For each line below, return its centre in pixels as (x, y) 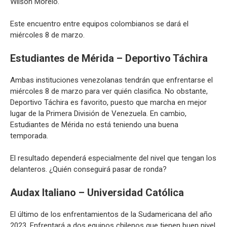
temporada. (29, 136)
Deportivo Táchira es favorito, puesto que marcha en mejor (108, 102)
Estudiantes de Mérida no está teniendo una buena (94, 124)
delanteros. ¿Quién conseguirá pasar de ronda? (88, 169)
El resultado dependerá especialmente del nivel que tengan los (113, 158)
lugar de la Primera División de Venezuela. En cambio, (98, 113)
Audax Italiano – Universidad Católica (97, 192)
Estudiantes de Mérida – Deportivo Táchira (109, 58)
